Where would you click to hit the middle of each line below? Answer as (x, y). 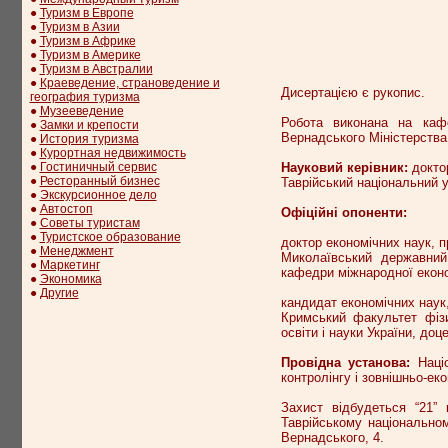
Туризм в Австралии (96, 69)
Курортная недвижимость (112, 153)
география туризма (84, 97)
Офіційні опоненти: (343, 212)
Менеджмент (76, 251)
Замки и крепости (89, 125)
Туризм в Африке (87, 41)
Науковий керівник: (344, 167)
